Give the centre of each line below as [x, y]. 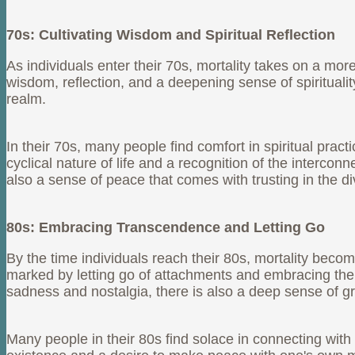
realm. [26, 99]
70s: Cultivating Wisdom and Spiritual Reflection [171, 35]
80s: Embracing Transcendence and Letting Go [166, 228]
